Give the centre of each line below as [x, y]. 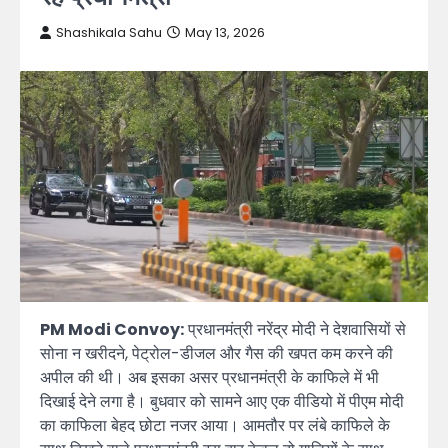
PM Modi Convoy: [112, 330]
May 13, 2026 [225, 32]
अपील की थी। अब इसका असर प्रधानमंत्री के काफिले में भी [209, 378]
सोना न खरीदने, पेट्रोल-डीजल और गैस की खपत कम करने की [216, 354]
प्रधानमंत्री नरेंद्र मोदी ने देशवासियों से [295, 330]
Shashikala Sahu [109, 32]
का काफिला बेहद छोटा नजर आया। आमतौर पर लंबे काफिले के [215, 426]
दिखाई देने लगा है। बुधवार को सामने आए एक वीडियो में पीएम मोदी [222, 402]
